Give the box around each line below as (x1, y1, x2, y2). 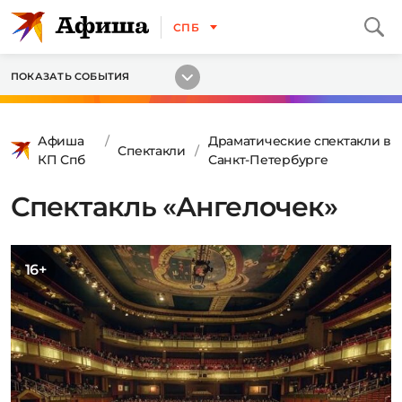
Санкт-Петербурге (207, 152, 328, 168)
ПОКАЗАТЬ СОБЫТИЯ (11, 70, 130, 83)
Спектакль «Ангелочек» (11, 190, 338, 223)
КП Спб (38, 152, 85, 168)
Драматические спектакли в (207, 133, 391, 149)
